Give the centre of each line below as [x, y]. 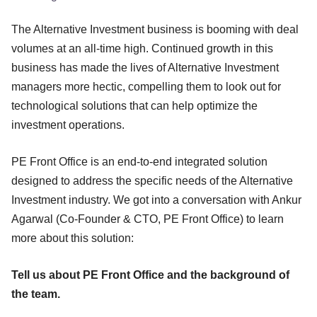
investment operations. [72, 125]
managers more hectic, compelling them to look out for [146, 86]
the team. [39, 294]
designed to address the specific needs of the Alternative [152, 180]
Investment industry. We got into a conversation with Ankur [156, 200]
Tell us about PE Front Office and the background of [150, 275]
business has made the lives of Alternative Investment [145, 67]
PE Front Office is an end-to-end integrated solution [139, 161]
